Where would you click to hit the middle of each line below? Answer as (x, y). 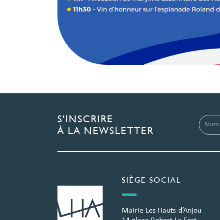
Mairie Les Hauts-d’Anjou (161, 211)
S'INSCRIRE (85, 119)
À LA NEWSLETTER (106, 131)
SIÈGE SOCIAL (151, 180)
